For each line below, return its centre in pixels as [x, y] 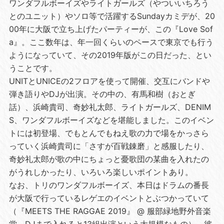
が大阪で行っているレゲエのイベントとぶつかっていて [109, 198]
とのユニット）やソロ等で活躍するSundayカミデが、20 [112, 16]
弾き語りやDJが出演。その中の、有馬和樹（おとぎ [102, 94]
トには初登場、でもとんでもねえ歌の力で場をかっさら [109, 133]
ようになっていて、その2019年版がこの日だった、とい [110, 55]
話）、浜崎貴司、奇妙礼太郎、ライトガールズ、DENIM [110, 107]
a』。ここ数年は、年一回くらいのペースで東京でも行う [111, 42]
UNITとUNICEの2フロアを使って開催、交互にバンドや [109, 81]
